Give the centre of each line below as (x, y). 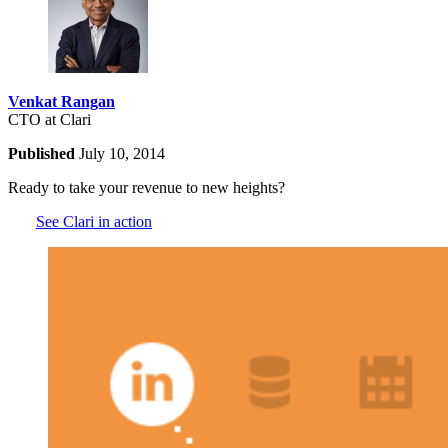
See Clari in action (94, 221)
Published (43, 153)
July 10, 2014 (122, 153)
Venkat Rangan (61, 101)
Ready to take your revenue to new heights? (146, 187)
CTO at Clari (49, 119)
